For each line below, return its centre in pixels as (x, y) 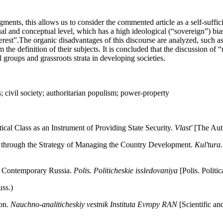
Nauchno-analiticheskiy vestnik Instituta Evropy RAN (94, 205)
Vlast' (183, 128)
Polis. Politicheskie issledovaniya (125, 171)
